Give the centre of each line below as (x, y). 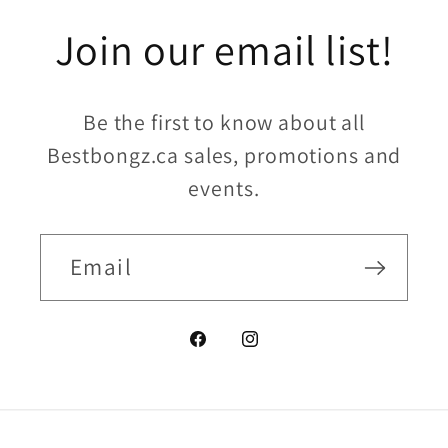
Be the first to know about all (224, 122)
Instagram (285, 353)
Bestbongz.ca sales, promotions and (224, 155)
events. (224, 188)
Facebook (231, 353)
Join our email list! (224, 50)
